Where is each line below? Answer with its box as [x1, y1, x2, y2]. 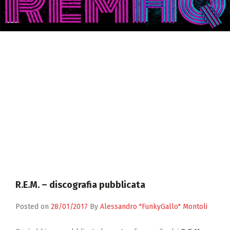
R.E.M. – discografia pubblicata [15, 179, 145, 191]
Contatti [10, 15, 36, 23]
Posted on [15, 202, 51, 212]
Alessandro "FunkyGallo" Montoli [100, 202, 207, 212]
